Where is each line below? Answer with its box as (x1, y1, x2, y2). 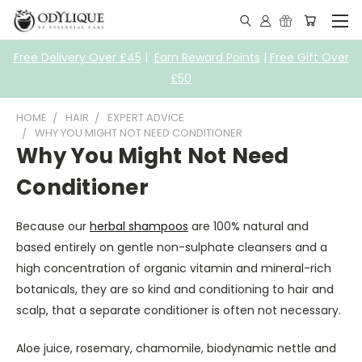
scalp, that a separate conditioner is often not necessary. (16, 301, 341, 318)
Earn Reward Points (154, 48, 260, 65)
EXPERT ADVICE (107, 109, 184, 125)
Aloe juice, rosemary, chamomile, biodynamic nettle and (16, 339, 336, 356)
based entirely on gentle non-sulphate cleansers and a (16, 238, 327, 255)
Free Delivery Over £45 (13, 48, 141, 65)
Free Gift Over (269, 48, 349, 65)
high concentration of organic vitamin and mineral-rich (16, 259, 331, 276)
